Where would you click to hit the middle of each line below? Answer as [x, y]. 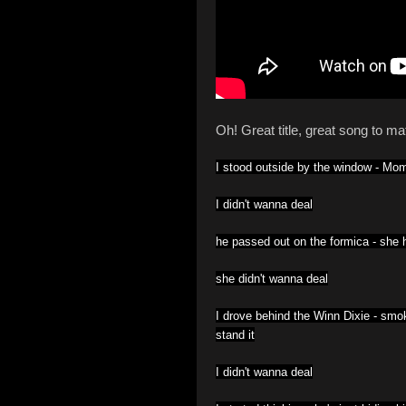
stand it [235, 335]
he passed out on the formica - [298, 242]
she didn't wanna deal [272, 279]
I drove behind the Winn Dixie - [298, 316]
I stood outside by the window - [299, 168]
